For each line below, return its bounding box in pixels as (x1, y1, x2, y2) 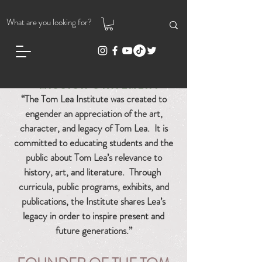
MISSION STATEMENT (26, 80, 161, 91)
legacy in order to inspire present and (23, 208, 164, 223)
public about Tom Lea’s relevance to (25, 150, 162, 164)
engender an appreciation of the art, (25, 106, 163, 120)
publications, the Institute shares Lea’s (22, 194, 166, 208)
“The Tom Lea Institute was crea (20, 91, 143, 106)
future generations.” (55, 223, 132, 237)
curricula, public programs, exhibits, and (18, 179, 169, 194)
